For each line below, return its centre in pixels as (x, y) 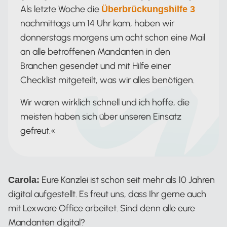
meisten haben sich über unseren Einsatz (101, 117)
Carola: (24, 180)
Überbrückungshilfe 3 (148, 9)
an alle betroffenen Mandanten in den (95, 52)
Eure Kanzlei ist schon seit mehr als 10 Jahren (127, 180)
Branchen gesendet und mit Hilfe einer (96, 66)
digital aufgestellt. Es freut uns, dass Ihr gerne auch (107, 194)
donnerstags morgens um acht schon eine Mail (113, 38)
